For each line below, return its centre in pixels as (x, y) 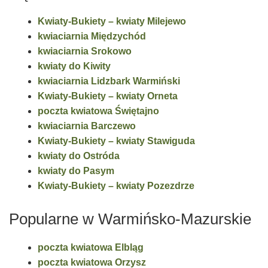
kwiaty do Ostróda (79, 156)
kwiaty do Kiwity (74, 66)
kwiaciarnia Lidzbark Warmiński (109, 81)
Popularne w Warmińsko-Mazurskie (130, 219)
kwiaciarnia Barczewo (87, 126)
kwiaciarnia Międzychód (92, 36)
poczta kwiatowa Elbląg (91, 247)
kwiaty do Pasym (76, 171)
